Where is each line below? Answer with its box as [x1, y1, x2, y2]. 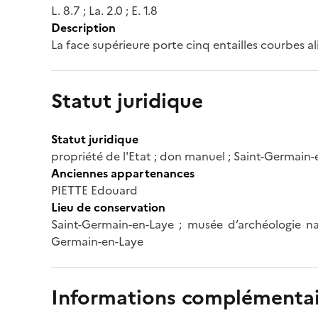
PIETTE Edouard [51, 181, 138, 199]
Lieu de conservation [51, 198, 165, 216]
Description [51, 18, 116, 36]
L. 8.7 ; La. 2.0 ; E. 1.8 [51, 1, 158, 19]
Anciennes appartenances [51, 164, 194, 182]
